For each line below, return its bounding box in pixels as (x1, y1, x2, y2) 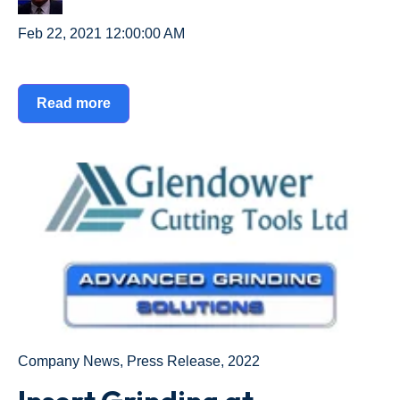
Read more (37, 95, 111, 111)
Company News (18, 353, 120, 369)
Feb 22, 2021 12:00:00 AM (18, 25, 185, 41)
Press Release (127, 353, 221, 369)
